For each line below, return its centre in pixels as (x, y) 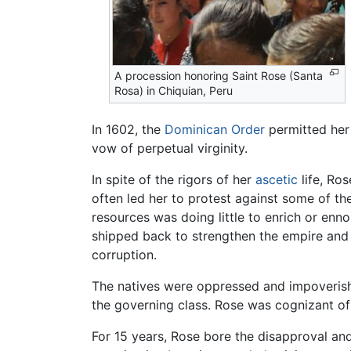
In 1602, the (128, 130)
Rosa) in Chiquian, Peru (174, 91)
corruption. (124, 255)
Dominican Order (215, 130)
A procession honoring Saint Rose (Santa (219, 76)
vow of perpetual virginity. (170, 148)
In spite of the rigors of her (174, 180)
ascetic (277, 180)
